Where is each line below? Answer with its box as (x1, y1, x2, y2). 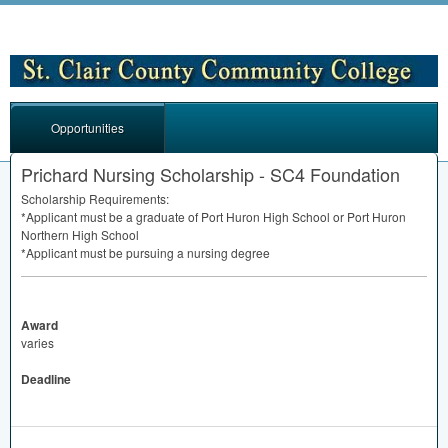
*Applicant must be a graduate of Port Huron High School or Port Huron (21, 207, 406, 225)
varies (21, 333, 54, 351)
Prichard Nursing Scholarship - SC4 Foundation (21, 160, 400, 187)
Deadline (21, 369, 71, 388)
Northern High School (21, 225, 139, 243)
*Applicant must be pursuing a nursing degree (21, 243, 270, 261)
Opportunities (51, 118, 124, 136)
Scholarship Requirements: (21, 189, 169, 207)
